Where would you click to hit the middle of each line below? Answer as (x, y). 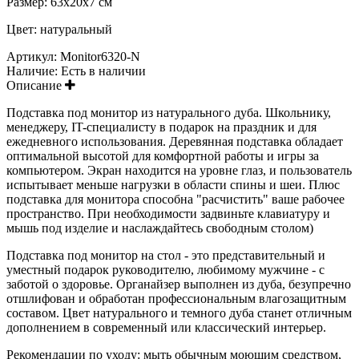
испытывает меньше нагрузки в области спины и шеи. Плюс (173, 184)
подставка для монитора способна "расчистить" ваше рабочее (175, 199)
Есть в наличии (103, 71)
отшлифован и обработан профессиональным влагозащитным (176, 298)
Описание (36, 85)
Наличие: (34, 71)
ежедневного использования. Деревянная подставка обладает (175, 141)
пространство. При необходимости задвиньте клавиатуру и (168, 213)
